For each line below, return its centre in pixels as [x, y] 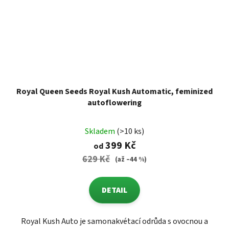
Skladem [101, 132]
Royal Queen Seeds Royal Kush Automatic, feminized [114, 92]
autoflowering [114, 103]
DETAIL [114, 190]
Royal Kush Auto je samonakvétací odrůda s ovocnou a [114, 222]
